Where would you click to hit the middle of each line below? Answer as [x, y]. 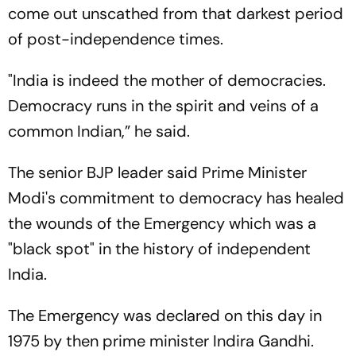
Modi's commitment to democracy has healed [176, 197]
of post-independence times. [116, 39]
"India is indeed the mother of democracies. [167, 80]
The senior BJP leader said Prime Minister [157, 172]
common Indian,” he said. [99, 131]
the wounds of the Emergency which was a [162, 223]
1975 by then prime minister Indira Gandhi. [161, 341]
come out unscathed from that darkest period [176, 13]
